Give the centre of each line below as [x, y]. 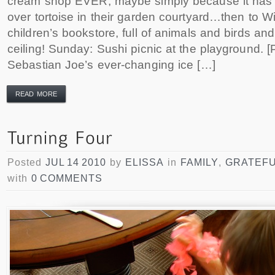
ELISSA [145, 162]
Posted [26, 162]
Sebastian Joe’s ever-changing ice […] [111, 64]
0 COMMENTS [67, 178]
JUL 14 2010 [76, 162]
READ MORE [36, 94]
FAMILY [199, 162]
